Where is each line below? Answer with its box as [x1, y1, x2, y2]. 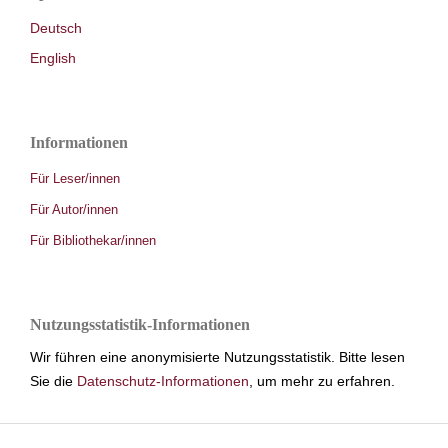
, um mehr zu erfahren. [249, 373, 395, 390]
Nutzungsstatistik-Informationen [30, 316, 250, 334]
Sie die [30, 373, 77, 390]
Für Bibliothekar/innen [30, 232, 156, 248]
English [30, 49, 76, 66]
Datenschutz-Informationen [77, 373, 249, 390]
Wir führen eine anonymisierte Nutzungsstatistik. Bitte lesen [30, 349, 405, 366]
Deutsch [30, 19, 82, 36]
